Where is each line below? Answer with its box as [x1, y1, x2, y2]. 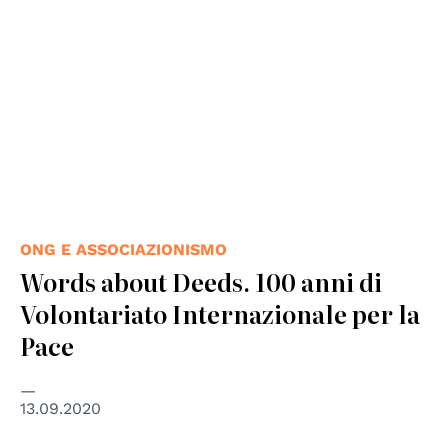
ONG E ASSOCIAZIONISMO [20, 240, 227, 260]
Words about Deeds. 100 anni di [20, 264, 382, 300]
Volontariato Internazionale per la [20, 296, 420, 332]
